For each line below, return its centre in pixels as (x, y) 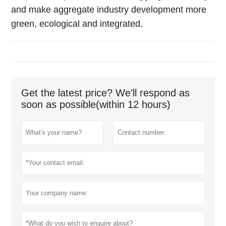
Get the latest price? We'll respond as (106, 93)
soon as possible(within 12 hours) (96, 104)
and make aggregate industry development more (109, 9)
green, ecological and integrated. (77, 23)
